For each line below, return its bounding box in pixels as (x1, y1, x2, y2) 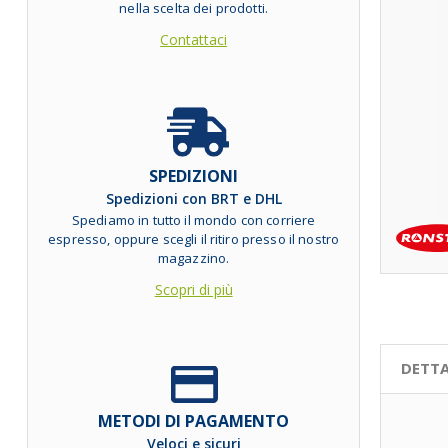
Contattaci (160, 30, 228, 50)
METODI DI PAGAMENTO (98, 409, 290, 432)
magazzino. (157, 248, 230, 267)
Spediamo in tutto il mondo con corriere (71, 210, 316, 229)
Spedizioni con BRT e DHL (105, 188, 282, 208)
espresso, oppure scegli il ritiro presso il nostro (48, 229, 340, 248)
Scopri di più (154, 279, 233, 299)
